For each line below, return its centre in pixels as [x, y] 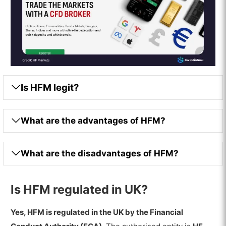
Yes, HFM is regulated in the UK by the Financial [97, 212]
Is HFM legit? [50, 87]
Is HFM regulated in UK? [79, 190]
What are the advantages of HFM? [93, 120]
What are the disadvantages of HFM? [100, 153]
